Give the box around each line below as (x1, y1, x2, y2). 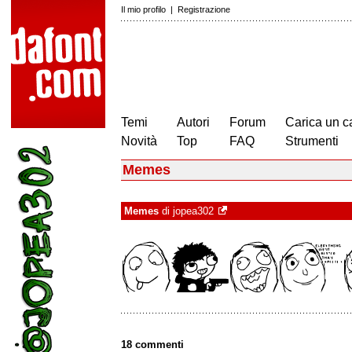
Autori (177, 115, 210, 129)
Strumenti (285, 134, 339, 148)
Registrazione (178, 5, 230, 14)
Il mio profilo (121, 5, 166, 14)
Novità (121, 134, 157, 148)
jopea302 (173, 205, 214, 218)
